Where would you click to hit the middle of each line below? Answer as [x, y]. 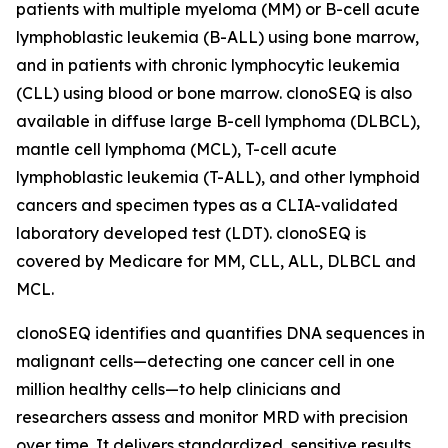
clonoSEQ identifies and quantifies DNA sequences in [220, 333]
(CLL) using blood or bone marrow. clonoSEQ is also [214, 93]
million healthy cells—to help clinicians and [178, 389]
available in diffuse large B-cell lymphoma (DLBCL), [218, 121]
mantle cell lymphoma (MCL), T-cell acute [176, 149]
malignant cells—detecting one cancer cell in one [205, 361]
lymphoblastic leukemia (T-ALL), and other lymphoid [218, 177]
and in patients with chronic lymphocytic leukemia [208, 65]
